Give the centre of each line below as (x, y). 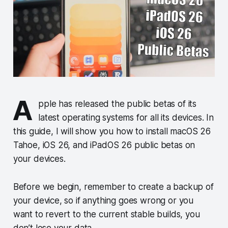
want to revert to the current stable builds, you (106, 215)
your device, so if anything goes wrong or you (103, 201)
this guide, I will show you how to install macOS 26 (112, 132)
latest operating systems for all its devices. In (126, 118)
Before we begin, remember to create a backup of (113, 187)
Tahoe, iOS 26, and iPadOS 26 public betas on (104, 145)
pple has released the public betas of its (118, 104)
